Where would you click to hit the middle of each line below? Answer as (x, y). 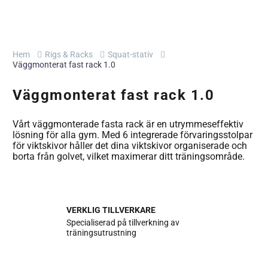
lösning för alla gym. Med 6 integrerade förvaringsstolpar (133, 135)
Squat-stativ (130, 54)
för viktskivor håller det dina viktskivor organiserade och (130, 146)
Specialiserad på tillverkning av (123, 222)
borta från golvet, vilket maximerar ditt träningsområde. (129, 156)
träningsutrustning (101, 232)
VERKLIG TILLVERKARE (111, 210)
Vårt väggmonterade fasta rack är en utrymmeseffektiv (128, 124)
